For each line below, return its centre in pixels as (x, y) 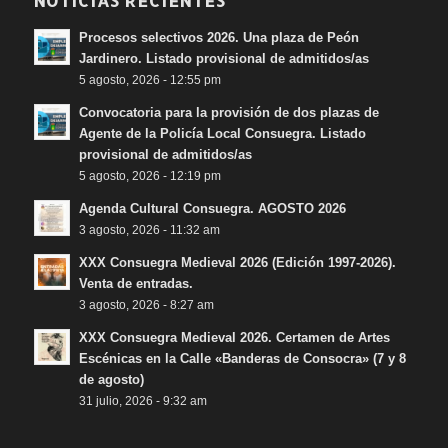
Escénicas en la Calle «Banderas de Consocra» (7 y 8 (242, 358)
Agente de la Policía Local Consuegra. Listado (222, 133)
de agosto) (111, 379)
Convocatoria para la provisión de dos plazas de (228, 112)
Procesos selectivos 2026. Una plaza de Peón (218, 37)
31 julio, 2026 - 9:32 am (142, 400)
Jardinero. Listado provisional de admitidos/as (223, 58)
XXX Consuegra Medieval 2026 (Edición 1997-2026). (237, 262)
